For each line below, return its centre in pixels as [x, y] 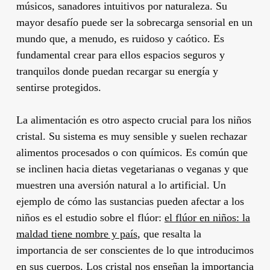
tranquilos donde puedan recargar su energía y [117, 71]
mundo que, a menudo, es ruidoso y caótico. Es [120, 38]
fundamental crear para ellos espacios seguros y [120, 55]
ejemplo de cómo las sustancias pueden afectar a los [130, 201]
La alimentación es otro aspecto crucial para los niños [133, 120]
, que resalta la [169, 234]
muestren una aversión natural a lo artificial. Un [121, 185]
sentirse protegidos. [58, 87]
